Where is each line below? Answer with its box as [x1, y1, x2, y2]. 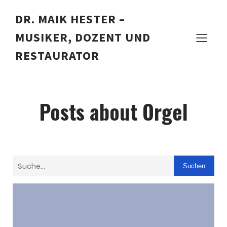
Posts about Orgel [39, 96, 188, 127]
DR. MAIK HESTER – [15, 11, 125, 27]
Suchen [183, 162, 205, 170]
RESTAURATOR [15, 48, 99, 63]
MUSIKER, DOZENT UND [15, 29, 150, 45]
